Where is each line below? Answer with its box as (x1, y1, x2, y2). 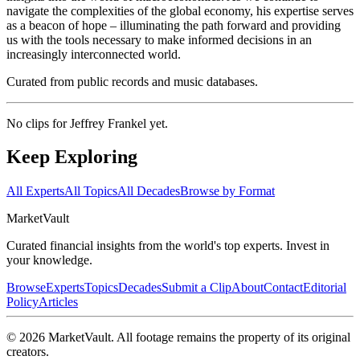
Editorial (303, 280, 346, 295)
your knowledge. (6, 253, 92, 268)
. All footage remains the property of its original (111, 330, 350, 345)
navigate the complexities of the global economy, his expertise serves (6, 3, 354, 18)
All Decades (117, 184, 180, 198)
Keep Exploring (6, 146, 137, 168)
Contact (264, 280, 303, 295)
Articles (39, 295, 78, 309)
